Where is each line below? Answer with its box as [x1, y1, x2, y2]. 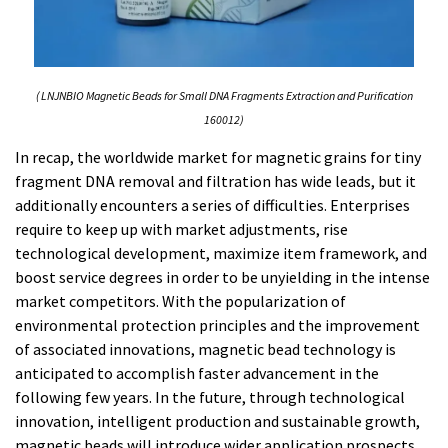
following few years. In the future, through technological [15, 386, 405, 407]
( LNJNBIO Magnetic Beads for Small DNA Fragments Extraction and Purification [35, 87, 413, 103]
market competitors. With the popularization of [15, 290, 346, 311]
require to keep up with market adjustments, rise [15, 218, 348, 239]
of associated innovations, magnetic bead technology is [15, 338, 396, 359]
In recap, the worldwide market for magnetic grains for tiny [15, 146, 421, 167]
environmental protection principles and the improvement [15, 314, 420, 335]
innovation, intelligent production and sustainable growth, [15, 410, 420, 431]
